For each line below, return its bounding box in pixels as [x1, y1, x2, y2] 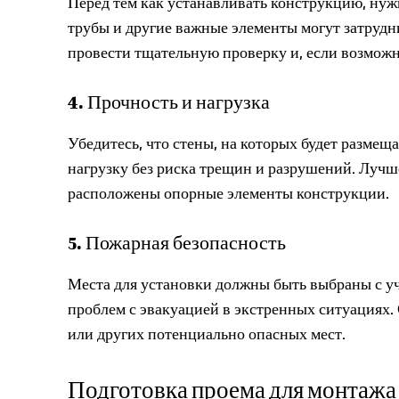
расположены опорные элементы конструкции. [68, 181, 389, 205]
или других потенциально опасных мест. [68, 322, 346, 346]
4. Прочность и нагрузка [68, 92, 270, 112]
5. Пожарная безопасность [68, 232, 286, 253]
